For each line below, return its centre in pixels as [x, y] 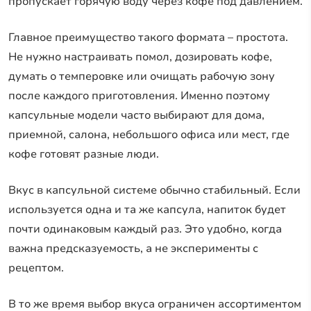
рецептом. [36, 268]
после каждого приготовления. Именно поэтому [139, 95]
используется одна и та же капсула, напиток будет [147, 209]
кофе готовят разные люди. [84, 154]
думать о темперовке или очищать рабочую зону [142, 76]
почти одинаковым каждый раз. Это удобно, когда [145, 229]
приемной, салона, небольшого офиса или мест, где [149, 134]
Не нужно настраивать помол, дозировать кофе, [140, 57]
